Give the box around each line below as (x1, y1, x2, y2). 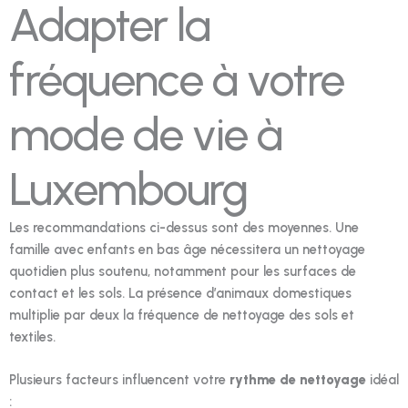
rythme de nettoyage (229, 372, 366, 389)
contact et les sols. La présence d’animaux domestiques (9, 284, 352, 301)
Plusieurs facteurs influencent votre (9, 372, 229, 389)
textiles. (9, 328, 56, 345)
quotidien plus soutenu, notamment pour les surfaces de (9, 262, 356, 280)
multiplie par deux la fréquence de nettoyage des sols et (9, 306, 354, 323)
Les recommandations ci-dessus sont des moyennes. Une (9, 219, 359, 236)
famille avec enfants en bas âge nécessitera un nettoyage (9, 240, 365, 258)
